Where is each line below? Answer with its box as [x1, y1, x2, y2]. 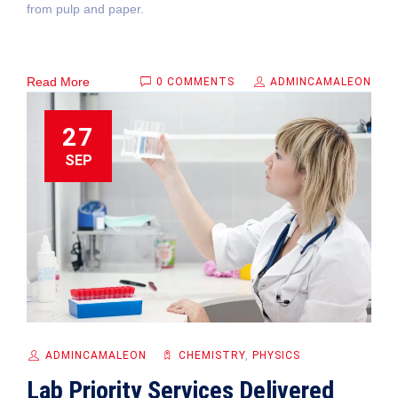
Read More [27, 75, 90, 90]
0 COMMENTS [156, 76, 235, 89]
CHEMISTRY [178, 348, 245, 362]
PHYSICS [251, 348, 300, 362]
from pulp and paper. [27, 2, 144, 17]
